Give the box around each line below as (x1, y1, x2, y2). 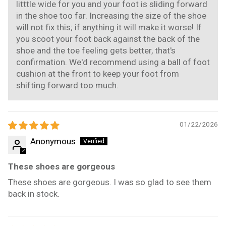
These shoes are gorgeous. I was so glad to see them (8, 177, 211, 187)
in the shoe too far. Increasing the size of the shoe (16, 10, 206, 21)
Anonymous (30, 136, 76, 146)
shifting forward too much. (16, 80, 119, 90)
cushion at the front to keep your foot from (16, 68, 179, 79)
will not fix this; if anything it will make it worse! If (16, 22, 202, 32)
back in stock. (8, 188, 60, 199)
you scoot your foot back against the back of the (16, 33, 200, 44)
